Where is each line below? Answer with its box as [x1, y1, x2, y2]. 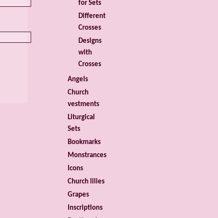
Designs [78, 37, 102, 45]
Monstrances [67, 151, 107, 159]
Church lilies [67, 178, 105, 185]
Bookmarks [67, 138, 101, 146]
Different [78, 13, 106, 20]
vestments [67, 100, 99, 108]
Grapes [67, 191, 89, 199]
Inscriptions [67, 204, 103, 212]
